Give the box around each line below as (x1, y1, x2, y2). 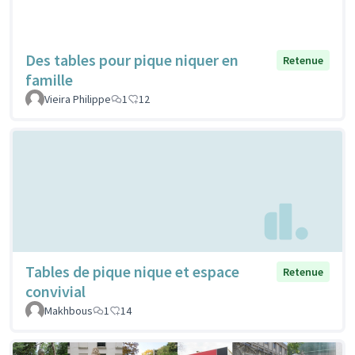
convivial (25, 281, 86, 302)
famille (25, 69, 73, 90)
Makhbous (44, 303, 93, 319)
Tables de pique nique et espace (25, 261, 239, 282)
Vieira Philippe (44, 91, 111, 106)
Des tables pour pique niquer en (25, 49, 239, 70)
